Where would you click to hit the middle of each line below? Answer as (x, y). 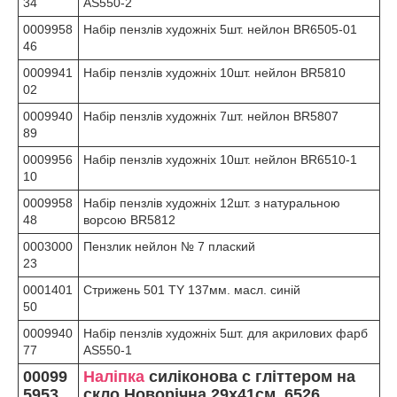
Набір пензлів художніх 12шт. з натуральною (212, 203)
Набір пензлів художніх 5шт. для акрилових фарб (226, 333)
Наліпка (114, 377)
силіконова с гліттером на (250, 377)
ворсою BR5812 (129, 220)
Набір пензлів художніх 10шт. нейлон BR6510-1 (220, 160)
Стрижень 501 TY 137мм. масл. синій (192, 290)
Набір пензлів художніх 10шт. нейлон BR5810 (214, 73)
